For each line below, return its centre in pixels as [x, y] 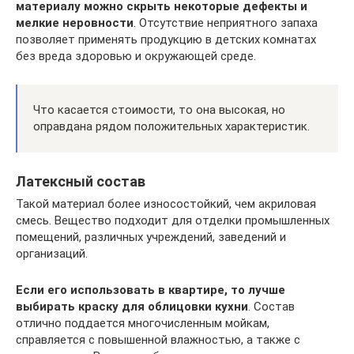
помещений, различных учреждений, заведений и [151, 237]
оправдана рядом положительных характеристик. [171, 127]
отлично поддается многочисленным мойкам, [143, 324]
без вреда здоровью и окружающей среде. [136, 56]
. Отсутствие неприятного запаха [226, 23]
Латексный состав [81, 182]
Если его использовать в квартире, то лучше [151, 290]
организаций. [52, 254]
